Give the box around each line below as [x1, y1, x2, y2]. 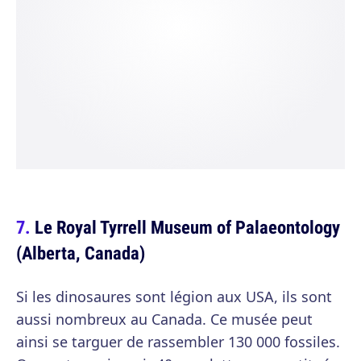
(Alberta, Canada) [16, 240, 145, 266]
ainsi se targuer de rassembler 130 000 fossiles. [16, 332, 340, 352]
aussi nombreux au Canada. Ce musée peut [16, 309, 313, 330]
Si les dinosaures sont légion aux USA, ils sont [16, 287, 332, 307]
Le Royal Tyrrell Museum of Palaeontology [35, 214, 340, 240]
